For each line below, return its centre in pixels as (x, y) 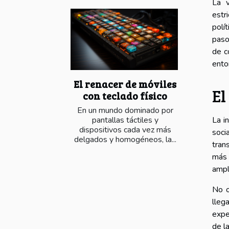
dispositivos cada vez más (125, 130)
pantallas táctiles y (125, 120)
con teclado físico (125, 95)
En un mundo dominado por (125, 110)
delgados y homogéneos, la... (125, 139)
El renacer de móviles (125, 84)
